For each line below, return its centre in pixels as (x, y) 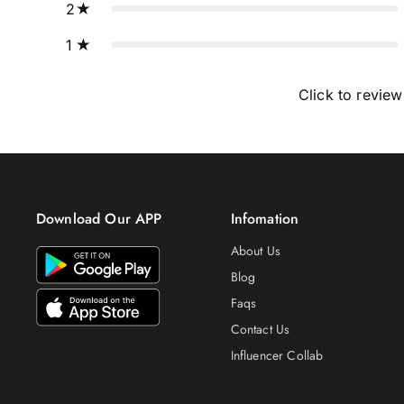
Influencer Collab (277, 356)
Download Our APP (99, 219)
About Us (255, 251)
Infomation (265, 219)
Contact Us (260, 330)
